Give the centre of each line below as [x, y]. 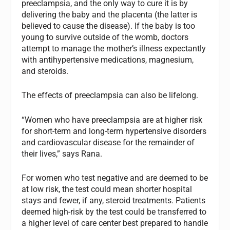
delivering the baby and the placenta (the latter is [110, 14]
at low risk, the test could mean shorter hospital [107, 189]
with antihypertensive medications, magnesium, [108, 60]
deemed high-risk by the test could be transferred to [114, 212]
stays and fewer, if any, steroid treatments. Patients [114, 201]
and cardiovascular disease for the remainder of [108, 142]
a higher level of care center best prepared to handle [115, 223]
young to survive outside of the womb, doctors [105, 37]
